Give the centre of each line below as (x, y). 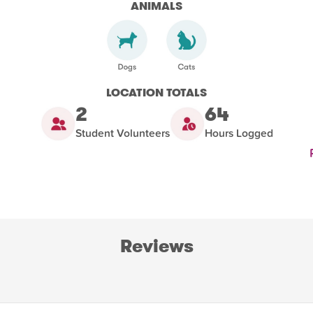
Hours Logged (239, 133)
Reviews (156, 246)
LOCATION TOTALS (156, 92)
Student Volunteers (122, 133)
